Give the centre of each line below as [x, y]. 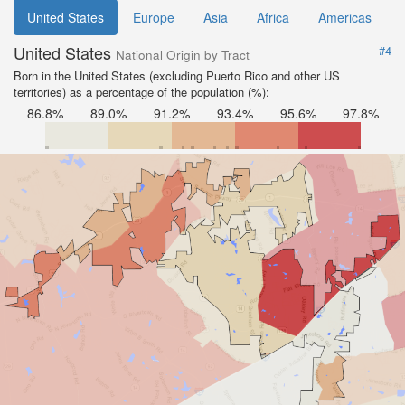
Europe [154, 17]
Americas [345, 17]
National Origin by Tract [183, 55]
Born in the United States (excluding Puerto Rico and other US [177, 75]
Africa [273, 17]
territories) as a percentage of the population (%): [141, 92]
